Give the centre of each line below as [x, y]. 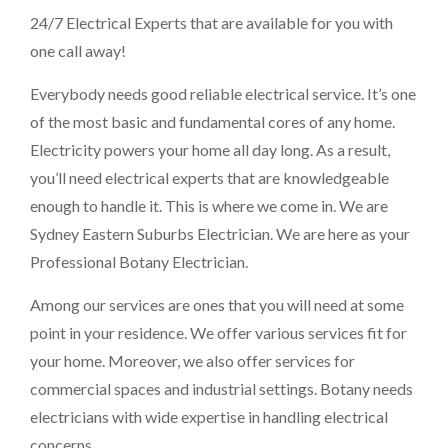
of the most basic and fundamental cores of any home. [212, 122]
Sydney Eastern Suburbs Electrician [150, 234]
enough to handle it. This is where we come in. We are [209, 206]
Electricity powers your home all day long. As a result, [210, 150]
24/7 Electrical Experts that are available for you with [211, 23]
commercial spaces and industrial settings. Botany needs [221, 389]
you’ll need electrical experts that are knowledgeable [209, 178]
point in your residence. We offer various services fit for [218, 333]
